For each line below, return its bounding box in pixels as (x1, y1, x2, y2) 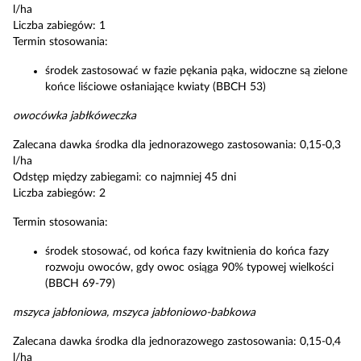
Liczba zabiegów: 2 (13, 188, 106, 199)
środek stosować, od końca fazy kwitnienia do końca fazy (45, 246, 329, 257)
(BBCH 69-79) (45, 278, 115, 289)
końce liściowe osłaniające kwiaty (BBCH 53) (45, 81, 266, 93)
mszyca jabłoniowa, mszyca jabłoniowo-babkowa (13, 307, 255, 318)
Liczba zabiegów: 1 (13, 20, 106, 31)
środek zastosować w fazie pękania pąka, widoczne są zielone (45, 65, 347, 77)
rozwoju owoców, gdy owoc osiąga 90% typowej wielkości (45, 262, 334, 273)
